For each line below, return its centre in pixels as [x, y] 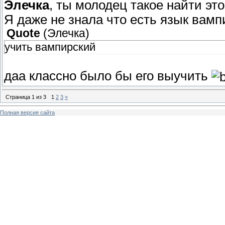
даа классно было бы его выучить [108, 76]
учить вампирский [50, 47]
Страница [19, 97]
